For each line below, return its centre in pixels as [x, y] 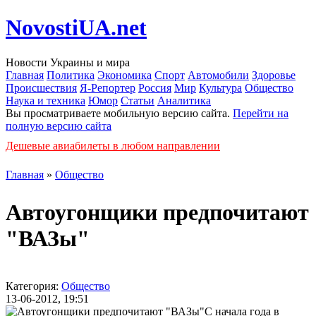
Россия [155, 87]
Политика [71, 75]
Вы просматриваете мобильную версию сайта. [119, 113]
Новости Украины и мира [68, 62]
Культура [220, 87]
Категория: [34, 286]
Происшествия [41, 87]
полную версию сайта [59, 126]
